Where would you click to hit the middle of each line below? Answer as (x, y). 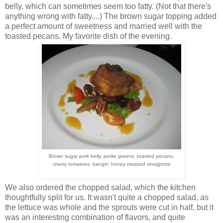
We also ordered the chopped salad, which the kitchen (100, 188)
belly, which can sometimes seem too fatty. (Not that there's (108, 6)
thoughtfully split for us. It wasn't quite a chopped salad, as (107, 198)
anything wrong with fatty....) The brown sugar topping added (111, 16)
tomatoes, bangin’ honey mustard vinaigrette (119, 164)
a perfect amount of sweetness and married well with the (104, 26)
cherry (60, 164)
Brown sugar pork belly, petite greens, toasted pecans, (111, 156)
